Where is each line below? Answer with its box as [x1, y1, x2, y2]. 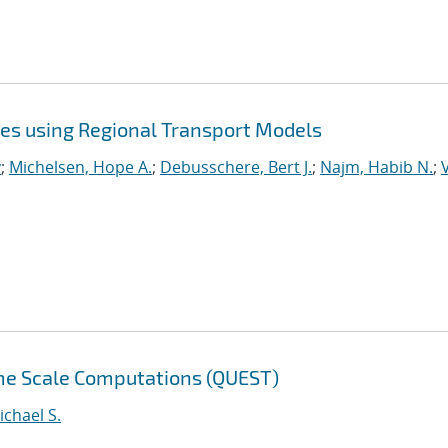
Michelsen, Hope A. [9, 156, 152, 178]
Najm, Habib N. [320, 156, 433, 178]
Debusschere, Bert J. [160, 156, 312, 178]
